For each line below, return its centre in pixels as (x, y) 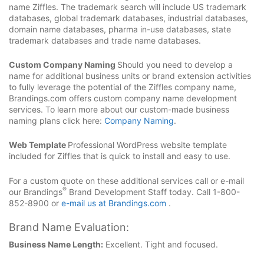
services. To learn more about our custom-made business (119, 110)
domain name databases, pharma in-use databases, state (120, 29)
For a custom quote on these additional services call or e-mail (126, 180)
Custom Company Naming (63, 65)
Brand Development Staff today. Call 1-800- (153, 192)
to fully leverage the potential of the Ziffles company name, (123, 87)
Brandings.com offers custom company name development (123, 98)
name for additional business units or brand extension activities (130, 76)
